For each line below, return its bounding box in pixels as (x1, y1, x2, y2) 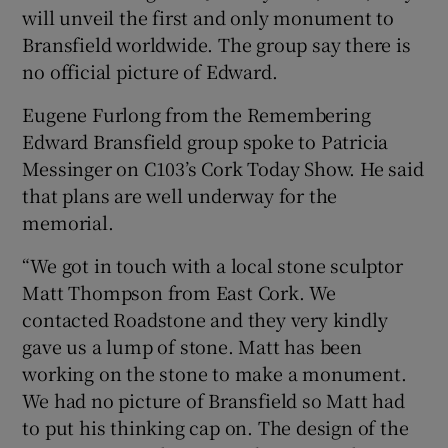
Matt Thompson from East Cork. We (22, 279, 337, 306)
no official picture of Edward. (22, 58, 278, 85)
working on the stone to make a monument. (22, 360, 407, 387)
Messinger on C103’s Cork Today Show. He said (22, 155, 424, 182)
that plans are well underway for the (22, 182, 338, 209)
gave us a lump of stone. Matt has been (22, 333, 362, 360)
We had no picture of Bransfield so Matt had (22, 387, 405, 414)
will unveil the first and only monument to (22, 4, 395, 31)
